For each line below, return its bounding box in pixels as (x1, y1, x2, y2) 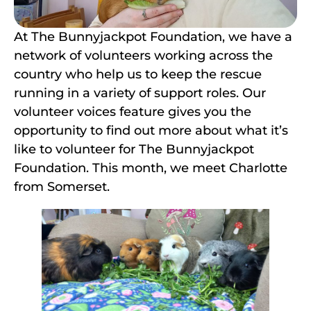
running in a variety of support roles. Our (14, 85, 266, 101)
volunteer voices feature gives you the (14, 103, 251, 119)
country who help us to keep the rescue (14, 66, 262, 82)
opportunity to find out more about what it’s (14, 122, 288, 138)
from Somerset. (14, 178, 110, 194)
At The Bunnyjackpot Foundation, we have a (14, 28, 292, 44)
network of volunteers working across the (14, 47, 273, 63)
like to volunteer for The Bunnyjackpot (14, 141, 254, 157)
